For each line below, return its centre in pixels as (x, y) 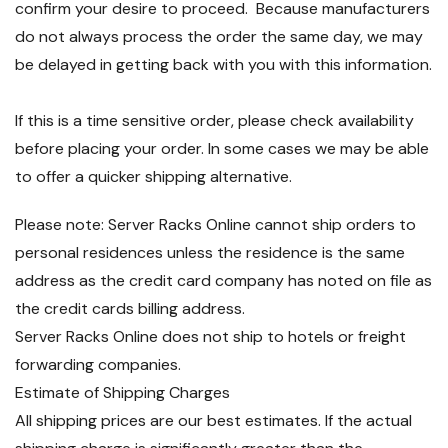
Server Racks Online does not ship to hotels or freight (210, 336)
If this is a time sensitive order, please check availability (214, 120)
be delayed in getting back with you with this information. (223, 64)
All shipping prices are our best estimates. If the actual (213, 420)
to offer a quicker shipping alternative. (153, 176)
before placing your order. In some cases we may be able (222, 148)
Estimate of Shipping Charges (122, 392)
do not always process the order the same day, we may (219, 36)
